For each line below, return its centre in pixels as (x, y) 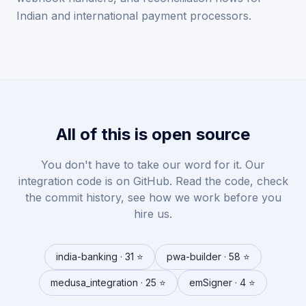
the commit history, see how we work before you (153, 197)
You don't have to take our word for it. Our (153, 165)
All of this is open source (153, 134)
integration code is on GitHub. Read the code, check (153, 181)
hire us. (153, 214)
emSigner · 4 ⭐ (222, 282)
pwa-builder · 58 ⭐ (208, 256)
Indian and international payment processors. (134, 16)
